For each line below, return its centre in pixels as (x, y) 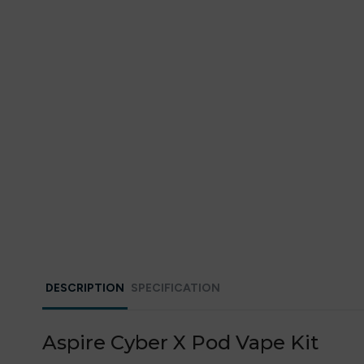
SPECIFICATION (175, 288)
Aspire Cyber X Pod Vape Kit (180, 342)
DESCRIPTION (85, 288)
